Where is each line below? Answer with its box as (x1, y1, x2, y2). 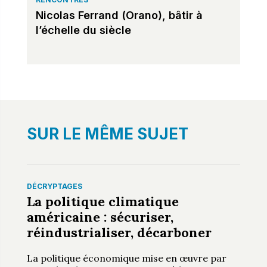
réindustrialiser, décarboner (26, 223, 212, 241)
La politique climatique (26, 193, 179, 210)
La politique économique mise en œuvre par (26, 252, 226, 264)
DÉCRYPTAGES (26, 181, 82, 191)
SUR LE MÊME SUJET (26, 124, 188, 143)
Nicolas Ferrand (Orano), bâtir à (35, 8, 203, 21)
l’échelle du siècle (35, 23, 131, 36)
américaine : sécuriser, (26, 208, 173, 225)
